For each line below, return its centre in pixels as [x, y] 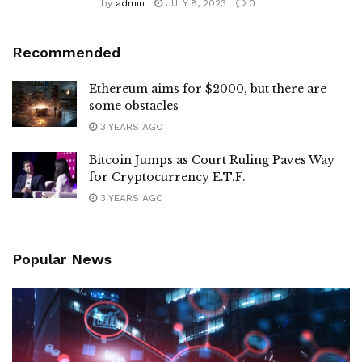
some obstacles [134, 106]
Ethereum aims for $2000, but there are [208, 89]
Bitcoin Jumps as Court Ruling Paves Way [212, 160]
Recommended [66, 52]
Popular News [62, 259]
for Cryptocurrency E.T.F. [167, 177]
